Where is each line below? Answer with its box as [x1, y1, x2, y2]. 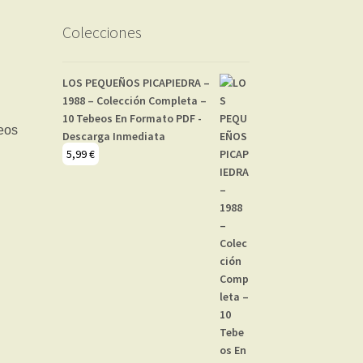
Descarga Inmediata [62, 128, 165, 143]
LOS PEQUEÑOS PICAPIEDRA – [62, 75, 210, 90]
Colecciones [62, 21, 142, 42]
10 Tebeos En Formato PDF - [62, 110, 202, 126]
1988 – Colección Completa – [62, 92, 207, 108]
